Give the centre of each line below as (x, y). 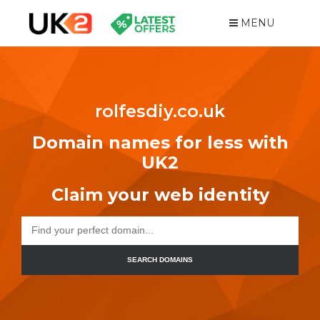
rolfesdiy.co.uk (160, 111)
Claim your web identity (160, 194)
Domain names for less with (160, 142)
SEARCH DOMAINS (160, 260)
